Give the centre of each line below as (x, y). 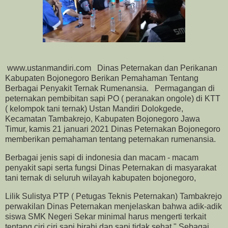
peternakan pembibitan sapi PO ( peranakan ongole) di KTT (113, 98)
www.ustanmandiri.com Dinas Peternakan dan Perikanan (111, 68)
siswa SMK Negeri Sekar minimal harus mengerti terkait (106, 216)
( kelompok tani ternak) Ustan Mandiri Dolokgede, (94, 108)
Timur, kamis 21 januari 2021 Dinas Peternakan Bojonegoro (113, 129)
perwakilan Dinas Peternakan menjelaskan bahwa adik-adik (113, 206)
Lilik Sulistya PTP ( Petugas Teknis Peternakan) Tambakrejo (113, 196)
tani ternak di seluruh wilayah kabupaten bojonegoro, (102, 178)
